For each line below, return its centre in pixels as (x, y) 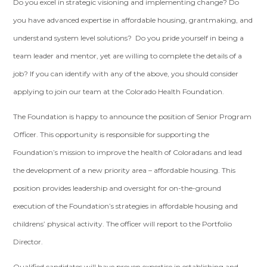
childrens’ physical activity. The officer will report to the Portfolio (123, 224)
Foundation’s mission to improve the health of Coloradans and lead (128, 152)
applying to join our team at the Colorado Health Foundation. (119, 91)
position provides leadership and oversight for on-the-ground (117, 188)
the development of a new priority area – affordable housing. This (125, 170)
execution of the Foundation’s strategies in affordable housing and (126, 206)
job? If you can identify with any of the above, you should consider (126, 74)
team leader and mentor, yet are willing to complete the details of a (128, 56)
